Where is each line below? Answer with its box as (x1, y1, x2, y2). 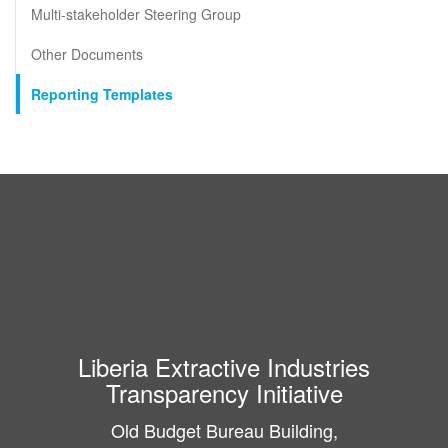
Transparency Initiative (105, 375, 343, 410)
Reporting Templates (31, 84, 173, 104)
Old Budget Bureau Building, (110, 417, 338, 443)
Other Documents (31, 44, 143, 64)
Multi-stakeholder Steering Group (31, 4, 241, 24)
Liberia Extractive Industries (78, 349, 370, 384)
